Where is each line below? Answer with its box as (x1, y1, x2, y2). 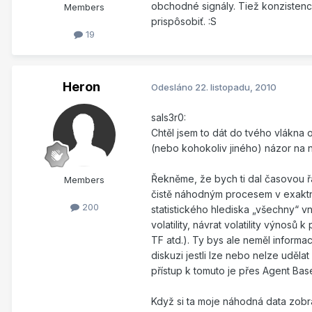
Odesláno (151, 81, 195, 93)
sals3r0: (151, 111, 186, 123)
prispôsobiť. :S (151, 15, 217, 27)
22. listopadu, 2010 (195, 81, 276, 93)
